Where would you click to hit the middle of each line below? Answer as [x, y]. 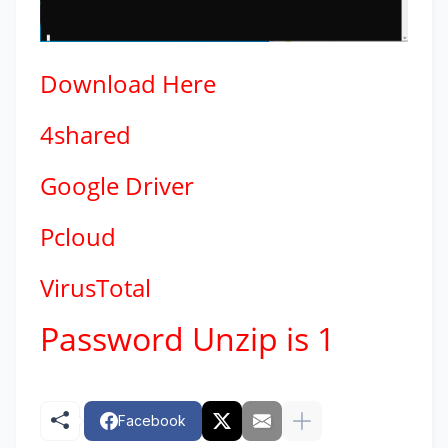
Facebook [152, 421]
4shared [85, 134]
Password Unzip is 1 [187, 338]
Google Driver [117, 185]
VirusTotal [95, 287]
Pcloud [78, 236]
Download [98, 83]
